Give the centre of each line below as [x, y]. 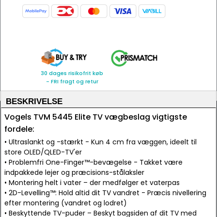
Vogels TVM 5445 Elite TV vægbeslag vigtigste [96, 117]
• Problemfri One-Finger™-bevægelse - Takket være [93, 162]
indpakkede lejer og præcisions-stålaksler [74, 172]
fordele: [19, 129]
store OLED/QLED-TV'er [43, 152]
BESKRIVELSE [34, 101]
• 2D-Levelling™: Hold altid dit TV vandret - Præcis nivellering [105, 193]
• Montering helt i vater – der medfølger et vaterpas [92, 183]
